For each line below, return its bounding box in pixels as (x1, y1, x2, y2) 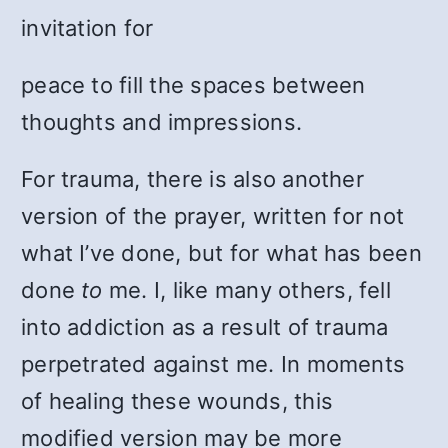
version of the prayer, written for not (21, 203, 405, 229)
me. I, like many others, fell (108, 277, 391, 303)
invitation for (21, 15, 154, 41)
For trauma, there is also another (21, 166, 364, 192)
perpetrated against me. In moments (21, 351, 406, 377)
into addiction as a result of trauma (21, 314, 389, 340)
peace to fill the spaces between (21, 72, 366, 98)
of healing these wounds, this (21, 388, 334, 414)
